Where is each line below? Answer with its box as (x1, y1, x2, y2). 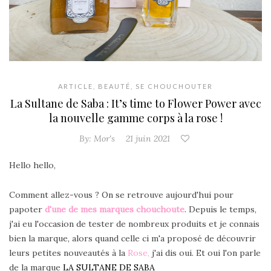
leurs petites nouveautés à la (9, 247, 125, 259)
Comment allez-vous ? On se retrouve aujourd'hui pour (9, 189, 233, 201)
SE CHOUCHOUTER (135, 82, 213, 91)
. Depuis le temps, (184, 204, 256, 215)
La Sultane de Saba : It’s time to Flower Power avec (10, 96, 261, 111)
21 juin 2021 (126, 133, 170, 145)
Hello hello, (9, 160, 56, 171)
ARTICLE (58, 82, 93, 91)
